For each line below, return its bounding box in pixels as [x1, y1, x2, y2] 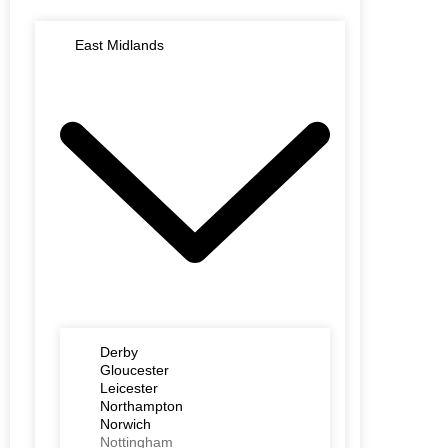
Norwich [100, 416, 151, 433]
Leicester [100, 380, 158, 397]
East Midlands [75, 37, 164, 54]
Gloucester [100, 362, 169, 379]
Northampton [100, 398, 183, 415]
